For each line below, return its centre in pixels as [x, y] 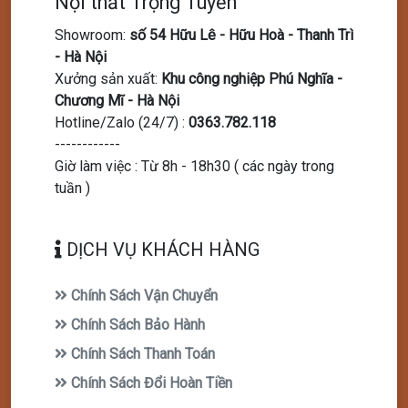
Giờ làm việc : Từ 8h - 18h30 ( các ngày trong [194, 166]
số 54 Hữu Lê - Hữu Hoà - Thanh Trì [241, 35]
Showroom [89, 35]
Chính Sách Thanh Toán [141, 353]
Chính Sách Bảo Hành [136, 324]
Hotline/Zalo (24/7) [117, 122]
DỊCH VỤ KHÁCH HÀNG [161, 249]
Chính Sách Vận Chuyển [143, 295]
